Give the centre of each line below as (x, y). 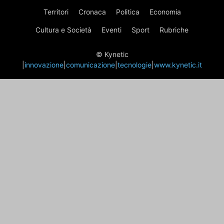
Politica (127, 11)
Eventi (111, 29)
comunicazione (90, 64)
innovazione (44, 64)
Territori (56, 11)
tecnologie (134, 64)
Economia (165, 11)
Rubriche (174, 29)
